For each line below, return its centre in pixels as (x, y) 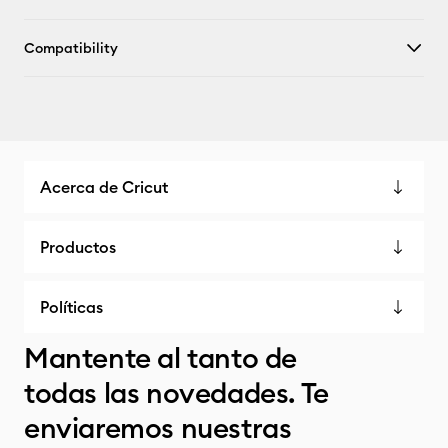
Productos (78, 247)
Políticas (71, 307)
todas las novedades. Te (176, 393)
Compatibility (71, 48)
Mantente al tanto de (161, 358)
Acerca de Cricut (104, 187)
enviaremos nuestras (158, 428)
